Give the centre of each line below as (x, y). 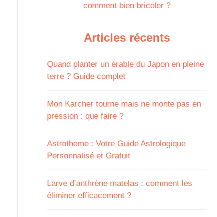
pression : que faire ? (85, 116)
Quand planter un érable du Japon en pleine (125, 64)
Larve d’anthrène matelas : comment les (119, 184)
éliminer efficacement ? (89, 196)
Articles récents (127, 38)
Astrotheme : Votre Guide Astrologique (116, 144)
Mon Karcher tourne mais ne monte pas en (124, 104)
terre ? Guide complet (86, 77)
